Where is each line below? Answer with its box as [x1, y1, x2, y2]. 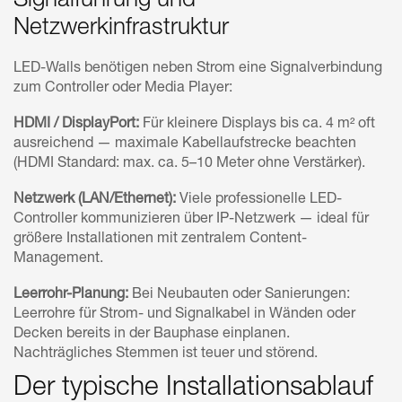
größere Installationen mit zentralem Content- [13, 232, 307, 247]
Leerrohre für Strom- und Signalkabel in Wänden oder [13, 307, 355, 322]
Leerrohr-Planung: [13, 287, 128, 302]
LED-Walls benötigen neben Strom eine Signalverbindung [13, 61, 382, 76]
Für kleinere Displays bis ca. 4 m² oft [139, 117, 375, 132]
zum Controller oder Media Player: [13, 81, 232, 96]
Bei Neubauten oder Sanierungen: [128, 287, 350, 302]
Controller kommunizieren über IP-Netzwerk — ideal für [13, 212, 369, 227]
